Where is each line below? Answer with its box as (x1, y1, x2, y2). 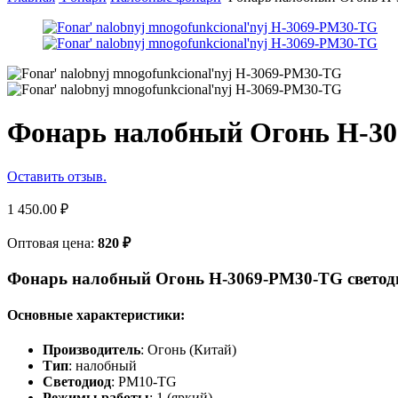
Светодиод (43, 374, 111, 390)
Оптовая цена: (7, 235, 98, 251)
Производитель (43, 342, 140, 358)
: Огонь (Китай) (140, 342, 236, 358)
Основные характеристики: (7, 306, 185, 322)
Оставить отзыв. (7, 168, 107, 184)
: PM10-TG (111, 374, 177, 390)
